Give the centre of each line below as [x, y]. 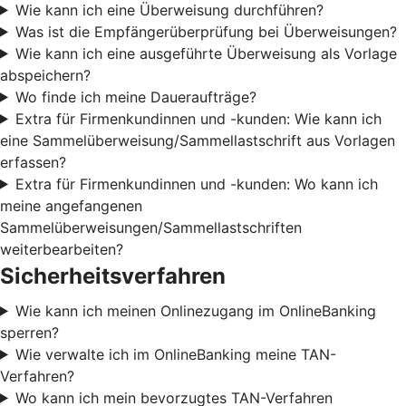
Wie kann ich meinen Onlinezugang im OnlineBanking [195, 310]
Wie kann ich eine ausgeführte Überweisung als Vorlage [206, 53]
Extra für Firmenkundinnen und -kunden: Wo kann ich [196, 184]
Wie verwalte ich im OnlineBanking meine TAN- [175, 354]
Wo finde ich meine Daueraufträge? [135, 97]
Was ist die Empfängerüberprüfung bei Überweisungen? [206, 31]
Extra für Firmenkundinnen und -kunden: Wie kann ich [198, 118]
